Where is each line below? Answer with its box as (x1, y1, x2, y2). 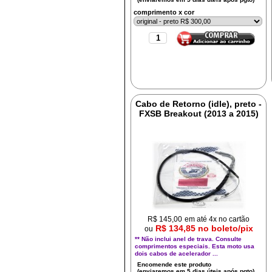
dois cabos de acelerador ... (135, 250, 219, 257)
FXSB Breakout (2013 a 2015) (138, 109, 259, 118)
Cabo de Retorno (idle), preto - (135, 99, 262, 109)
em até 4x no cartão (185, 215, 250, 223)
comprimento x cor (134, 8, 195, 16)
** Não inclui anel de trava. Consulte (135, 236, 242, 242)
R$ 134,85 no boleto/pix (155, 223, 253, 233)
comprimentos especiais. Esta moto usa (135, 243, 255, 250)
